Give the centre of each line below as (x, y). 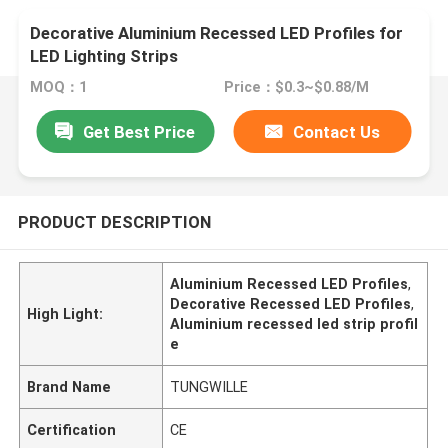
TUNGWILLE (209, 386)
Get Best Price (139, 131)
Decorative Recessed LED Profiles (291, 303)
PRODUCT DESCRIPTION (114, 221)
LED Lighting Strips (104, 56)
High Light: (65, 313)
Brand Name (69, 386)
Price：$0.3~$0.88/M (296, 87)
